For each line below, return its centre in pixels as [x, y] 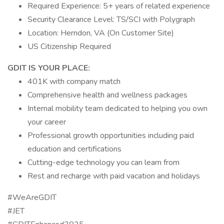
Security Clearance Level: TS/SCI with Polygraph [111, 19]
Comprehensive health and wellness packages [107, 95]
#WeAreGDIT [32, 197]
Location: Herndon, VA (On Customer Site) [101, 33]
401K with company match [74, 81]
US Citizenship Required [69, 46]
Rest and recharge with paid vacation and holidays [114, 176]
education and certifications [74, 149]
